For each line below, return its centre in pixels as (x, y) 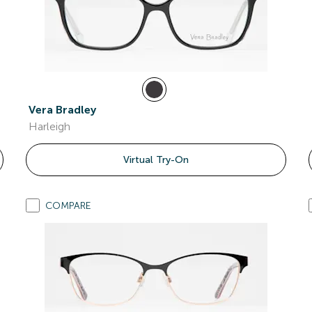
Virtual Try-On (156, 160)
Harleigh (50, 126)
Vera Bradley (63, 110)
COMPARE (69, 206)
